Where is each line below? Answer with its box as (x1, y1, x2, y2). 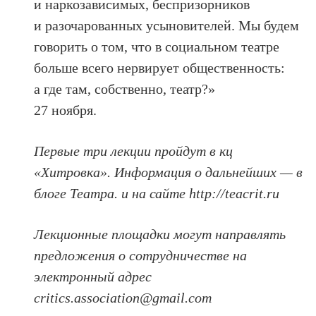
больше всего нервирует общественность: (34, 59, 286, 75)
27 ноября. (34, 102, 97, 118)
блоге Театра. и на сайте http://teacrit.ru (34, 185, 280, 201)
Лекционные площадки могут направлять (34, 226, 286, 242)
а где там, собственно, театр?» (34, 80, 216, 97)
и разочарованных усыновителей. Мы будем (34, 17, 300, 33)
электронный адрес (34, 268, 152, 284)
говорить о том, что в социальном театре (34, 38, 280, 54)
